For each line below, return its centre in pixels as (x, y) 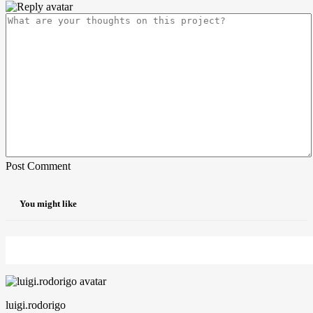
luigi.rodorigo (36, 305)
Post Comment (38, 166)
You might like (48, 204)
